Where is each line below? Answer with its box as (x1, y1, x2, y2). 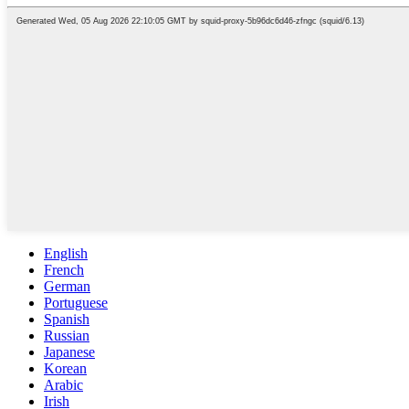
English (44, 246, 88, 262)
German (44, 278, 90, 295)
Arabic (44, 377, 83, 393)
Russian (44, 328, 89, 344)
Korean (44, 361, 87, 377)
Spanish (44, 311, 89, 328)
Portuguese (44, 295, 108, 311)
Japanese (44, 344, 95, 361)
